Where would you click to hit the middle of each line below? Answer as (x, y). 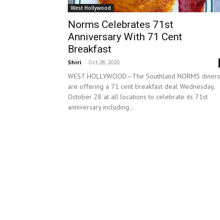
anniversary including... (101, 107)
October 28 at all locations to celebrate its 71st (138, 97)
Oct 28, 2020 (104, 62)
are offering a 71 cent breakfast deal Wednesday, (141, 86)
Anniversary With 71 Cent (125, 37)
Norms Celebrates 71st (121, 25)
